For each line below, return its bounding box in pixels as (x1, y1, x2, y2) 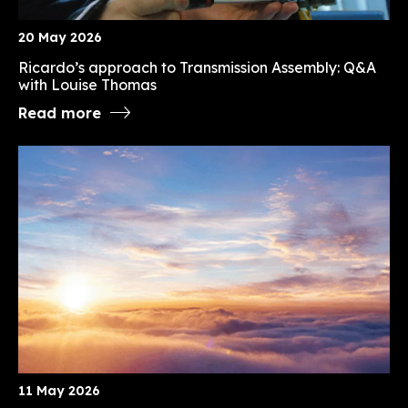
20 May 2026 (18, 28, 102, 46)
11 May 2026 (18, 382, 100, 399)
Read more (18, 103, 101, 122)
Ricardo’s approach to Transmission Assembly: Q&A (18, 57, 376, 76)
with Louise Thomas (18, 75, 157, 94)
